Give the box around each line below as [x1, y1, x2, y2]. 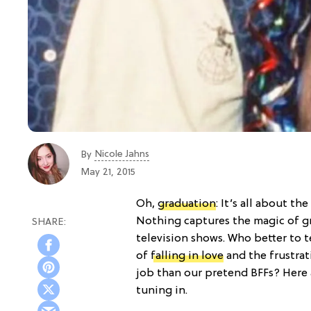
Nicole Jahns [94, 149, 149, 160]
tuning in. [136, 284, 187, 297]
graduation [158, 197, 216, 210]
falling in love [151, 249, 224, 262]
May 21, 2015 [81, 167, 135, 178]
